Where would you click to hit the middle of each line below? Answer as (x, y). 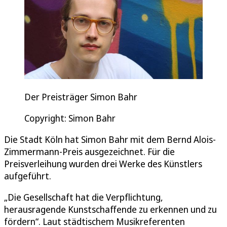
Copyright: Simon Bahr (70, 118)
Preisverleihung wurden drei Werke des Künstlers (103, 163)
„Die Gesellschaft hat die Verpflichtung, (84, 197)
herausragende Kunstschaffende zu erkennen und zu (110, 209)
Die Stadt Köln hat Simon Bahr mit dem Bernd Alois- (110, 139)
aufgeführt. (28, 176)
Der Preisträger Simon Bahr (81, 97)
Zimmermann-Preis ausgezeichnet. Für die (89, 151)
